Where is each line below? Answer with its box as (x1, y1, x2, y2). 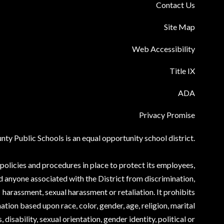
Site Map (163, 22, 195, 32)
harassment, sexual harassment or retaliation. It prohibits (2, 187, 195, 197)
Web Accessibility (131, 44, 195, 54)
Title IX (169, 66, 195, 76)
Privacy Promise (138, 110, 195, 120)
